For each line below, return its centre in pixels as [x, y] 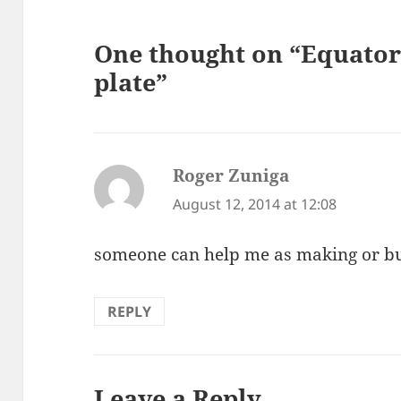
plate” [131, 82]
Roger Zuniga [231, 175]
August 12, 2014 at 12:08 [255, 204]
